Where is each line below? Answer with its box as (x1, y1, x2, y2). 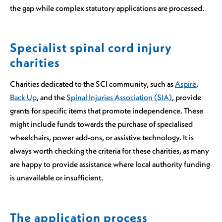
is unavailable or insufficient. (10, 172, 103, 183)
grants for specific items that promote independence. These (10, 106, 203, 116)
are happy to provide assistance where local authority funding (10, 159, 210, 169)
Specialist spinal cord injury (10, 40, 172, 56)
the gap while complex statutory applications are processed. (10, 2, 204, 13)
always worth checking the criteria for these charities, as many (10, 146, 209, 156)
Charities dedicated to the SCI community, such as (10, 79, 175, 89)
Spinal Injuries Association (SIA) (66, 92, 172, 103)
